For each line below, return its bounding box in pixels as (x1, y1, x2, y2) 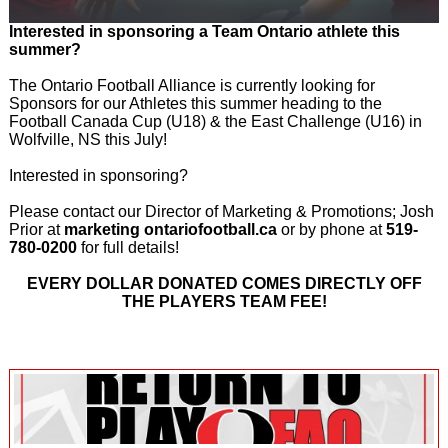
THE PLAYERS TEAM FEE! (121, 292, 327, 310)
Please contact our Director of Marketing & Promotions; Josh (8, 202, 434, 220)
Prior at (8, 220, 64, 238)
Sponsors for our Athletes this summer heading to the (8, 94, 382, 112)
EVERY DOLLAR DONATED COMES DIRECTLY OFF (26, 274, 422, 292)
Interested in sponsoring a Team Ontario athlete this (8, 22, 400, 40)
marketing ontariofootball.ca (63, 220, 281, 238)
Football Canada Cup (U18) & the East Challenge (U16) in (8, 112, 422, 130)
